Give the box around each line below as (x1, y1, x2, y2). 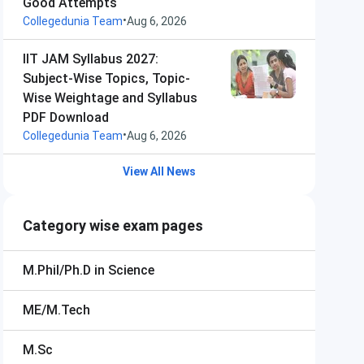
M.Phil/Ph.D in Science (23, 262, 154, 278)
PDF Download (23, 110, 109, 125)
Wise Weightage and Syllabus (23, 90, 197, 106)
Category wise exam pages (23, 217, 203, 234)
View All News (123, 165, 196, 178)
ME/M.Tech (23, 302, 90, 318)
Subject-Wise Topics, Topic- (23, 71, 190, 86)
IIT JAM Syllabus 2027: (23, 51, 158, 67)
